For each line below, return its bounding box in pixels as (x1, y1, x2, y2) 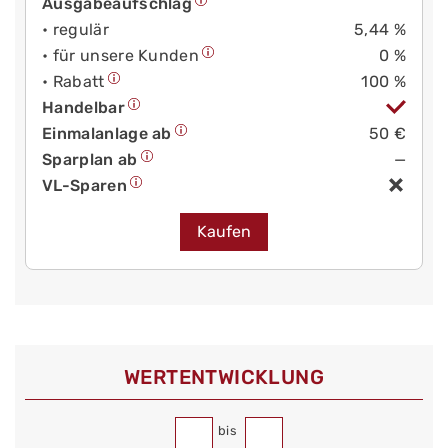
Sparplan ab (42, 150, 138, 170)
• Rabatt (42, 72, 105, 92)
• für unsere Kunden (42, 46, 200, 66)
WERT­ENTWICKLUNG (124, 365, 324, 390)
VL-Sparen (42, 176, 127, 196)
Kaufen (197, 222, 251, 242)
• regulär (42, 20, 109, 40)
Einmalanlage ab (42, 124, 172, 144)
